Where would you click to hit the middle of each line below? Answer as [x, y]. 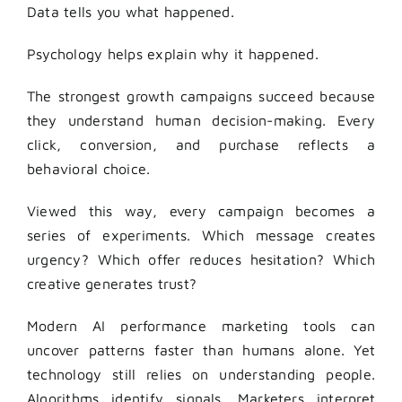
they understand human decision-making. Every [201, 121]
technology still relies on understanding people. [201, 375]
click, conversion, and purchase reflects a [201, 145]
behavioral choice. [89, 169]
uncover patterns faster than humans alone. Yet [201, 350]
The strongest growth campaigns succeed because [201, 96]
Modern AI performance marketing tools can [201, 326]
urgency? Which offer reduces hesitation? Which [201, 260]
